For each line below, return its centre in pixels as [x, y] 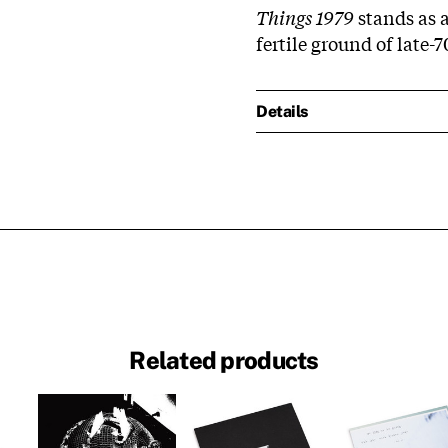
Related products [224, 360]
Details [282, 111]
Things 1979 [305, 16]
